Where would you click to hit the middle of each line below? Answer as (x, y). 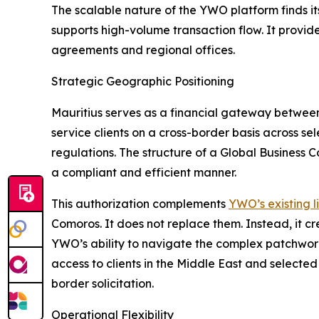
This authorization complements (140, 204)
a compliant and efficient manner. (144, 173)
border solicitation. (103, 284)
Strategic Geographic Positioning (143, 82)
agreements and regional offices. (143, 50)
